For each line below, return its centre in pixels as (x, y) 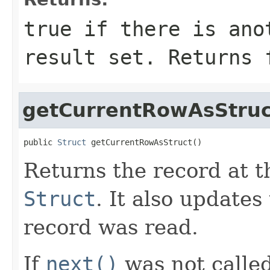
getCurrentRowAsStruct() (144, 142)
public (40, 142)
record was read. (111, 227)
